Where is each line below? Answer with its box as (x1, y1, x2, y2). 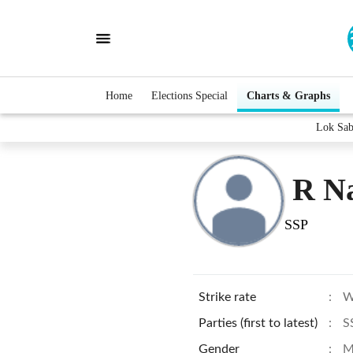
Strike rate (199, 291, 256, 303)
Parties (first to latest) (199, 317, 318, 329)
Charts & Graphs (247, 89, 330, 102)
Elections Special (151, 89, 228, 102)
